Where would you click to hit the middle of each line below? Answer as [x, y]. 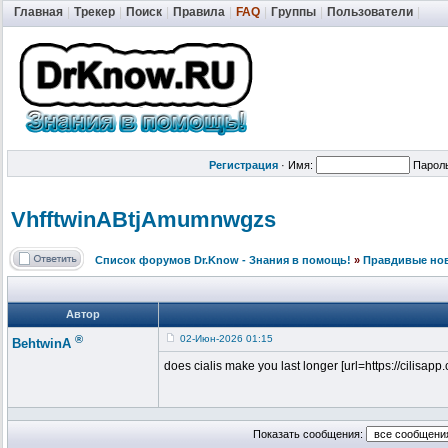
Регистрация [243, 165]
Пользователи [370, 12]
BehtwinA [41, 344]
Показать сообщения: [309, 434]
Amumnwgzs [208, 220]
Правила [199, 12]
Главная [38, 12]
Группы [293, 12]
